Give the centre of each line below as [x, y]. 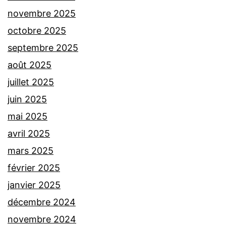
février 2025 [34, 168]
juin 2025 [27, 99]
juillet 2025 [31, 82]
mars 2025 [31, 151]
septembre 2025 [43, 48]
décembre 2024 [42, 202]
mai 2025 [27, 117]
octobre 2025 [37, 31]
